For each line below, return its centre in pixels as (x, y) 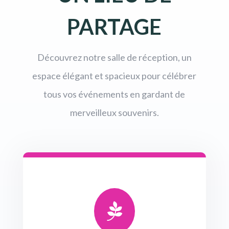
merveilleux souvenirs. (114, 112)
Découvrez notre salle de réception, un (114, 57)
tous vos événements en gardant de (114, 94)
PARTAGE (114, 26)
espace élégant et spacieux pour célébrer (114, 75)
